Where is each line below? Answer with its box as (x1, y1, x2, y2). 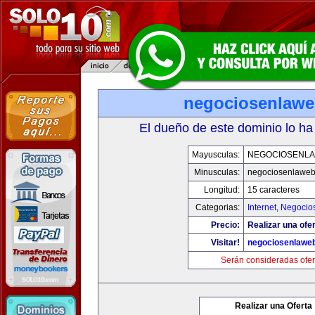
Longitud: (203, 185, 240, 195)
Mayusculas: (191, 150, 240, 160)
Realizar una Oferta (235, 301, 312, 311)
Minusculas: (193, 167, 240, 177)
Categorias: (195, 202, 240, 212)
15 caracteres (247, 185, 300, 195)
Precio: (210, 220, 240, 230)
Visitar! (210, 238, 240, 247)
